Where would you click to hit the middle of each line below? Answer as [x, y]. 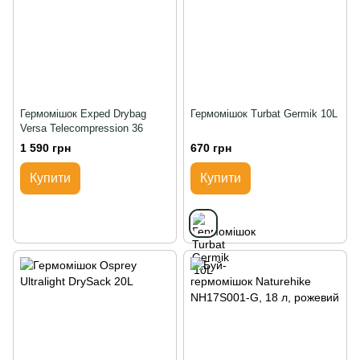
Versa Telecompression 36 [82, 128]
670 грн [211, 147]
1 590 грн [45, 147]
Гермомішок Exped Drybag [83, 113]
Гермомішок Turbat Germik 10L [264, 113]
